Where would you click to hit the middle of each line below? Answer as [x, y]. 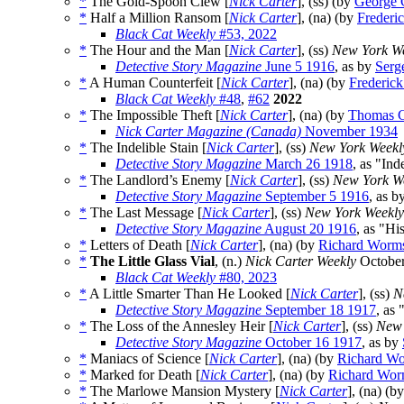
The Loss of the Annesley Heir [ [180, 326]
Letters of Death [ [138, 245]
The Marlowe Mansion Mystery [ [183, 391]
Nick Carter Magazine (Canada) [208, 132]
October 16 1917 [312, 343]
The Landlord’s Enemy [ [158, 180]
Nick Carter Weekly [301, 262]
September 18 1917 [319, 310]
